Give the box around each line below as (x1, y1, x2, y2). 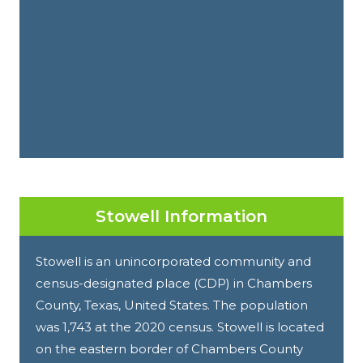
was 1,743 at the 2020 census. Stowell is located (36, 318, 324, 335)
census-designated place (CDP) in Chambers (36, 275, 312, 291)
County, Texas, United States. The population (36, 297, 308, 313)
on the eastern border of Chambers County (36, 340, 303, 357)
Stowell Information (96, 206, 267, 226)
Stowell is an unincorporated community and (36, 253, 311, 269)
